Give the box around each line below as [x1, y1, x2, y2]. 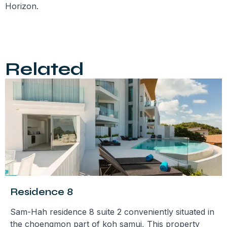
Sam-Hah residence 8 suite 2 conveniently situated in [10, 206, 214, 217]
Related [5, 58, 84, 80]
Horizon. [5, 1, 39, 12]
